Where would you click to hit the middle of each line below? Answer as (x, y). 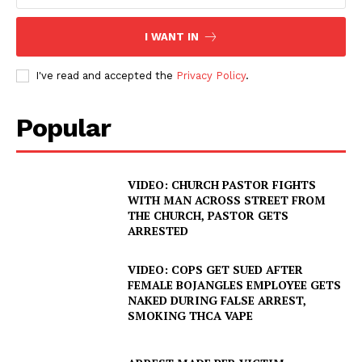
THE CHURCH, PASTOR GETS (208, 215)
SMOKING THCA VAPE (191, 316)
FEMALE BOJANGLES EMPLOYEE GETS (235, 285)
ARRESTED (158, 230)
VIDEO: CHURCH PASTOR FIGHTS (222, 184)
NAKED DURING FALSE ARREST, (217, 301)
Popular (63, 127)
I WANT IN (171, 36)
